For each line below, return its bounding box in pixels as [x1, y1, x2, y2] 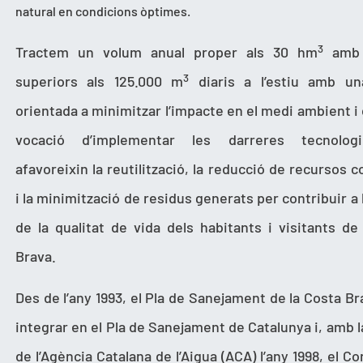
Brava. [15, 247, 56, 266]
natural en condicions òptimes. [15, 3, 193, 19]
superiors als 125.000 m [15, 72, 184, 91]
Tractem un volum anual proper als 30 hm [15, 43, 318, 62]
